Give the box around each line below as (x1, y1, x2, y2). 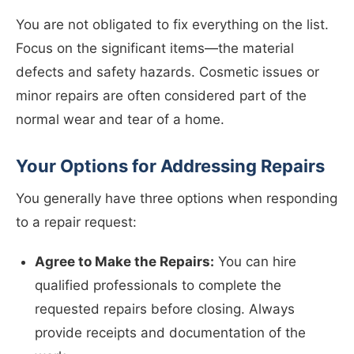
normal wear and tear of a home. (16, 111, 224, 128)
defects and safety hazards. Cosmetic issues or (16, 64, 319, 81)
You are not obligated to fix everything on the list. (16, 17, 329, 33)
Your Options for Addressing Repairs (16, 156, 325, 177)
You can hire (214, 254, 296, 270)
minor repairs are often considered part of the (16, 88, 307, 104)
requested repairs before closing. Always (35, 301, 295, 318)
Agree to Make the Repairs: (35, 254, 214, 270)
